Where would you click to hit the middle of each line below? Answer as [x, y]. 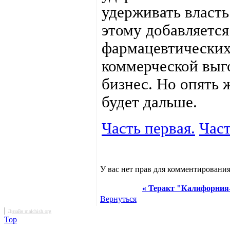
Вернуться [118, 199]
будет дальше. [149, 102]
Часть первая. [148, 128]
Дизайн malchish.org [30, 211]
